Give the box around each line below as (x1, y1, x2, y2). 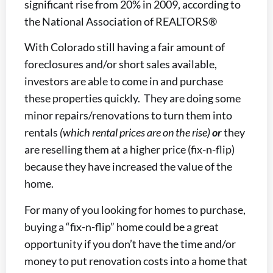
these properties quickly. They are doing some (24, 91, 241, 105)
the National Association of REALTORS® (24, 14, 217, 28)
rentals (24, 126, 60, 140)
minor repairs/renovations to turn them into (24, 108, 232, 122)
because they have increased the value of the (24, 160, 232, 174)
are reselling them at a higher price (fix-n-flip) (24, 143, 235, 157)
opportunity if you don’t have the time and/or (24, 236, 236, 250)
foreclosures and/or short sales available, (24, 57, 217, 71)
